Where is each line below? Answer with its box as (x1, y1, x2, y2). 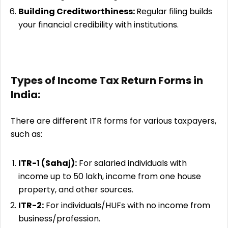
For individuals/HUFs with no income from (44, 199, 210, 211)
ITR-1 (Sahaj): (18, 157, 77, 169)
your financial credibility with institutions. (18, 18, 179, 31)
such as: (11, 128, 42, 140)
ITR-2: (18, 199, 44, 211)
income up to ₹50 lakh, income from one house (18, 170, 201, 182)
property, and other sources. (18, 183, 133, 195)
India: (11, 87, 40, 102)
